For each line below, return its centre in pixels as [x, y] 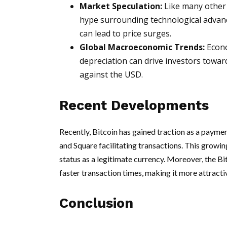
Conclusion [96, 203]
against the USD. [111, 74]
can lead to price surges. [125, 33]
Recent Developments [134, 105]
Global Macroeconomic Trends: [142, 47]
